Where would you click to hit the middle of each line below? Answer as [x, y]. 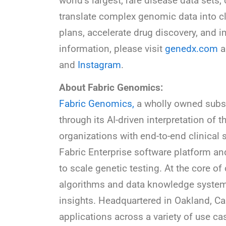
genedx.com [191, 48]
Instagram [99, 65]
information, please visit [112, 48]
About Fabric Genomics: [111, 88]
